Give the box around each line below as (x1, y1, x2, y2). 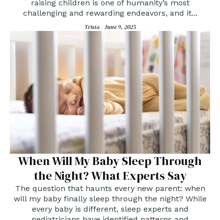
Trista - (84, 23, 105, 31)
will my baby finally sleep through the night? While (13, 194, 207, 204)
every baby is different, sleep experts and (31, 204, 189, 214)
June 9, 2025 (104, 23, 136, 31)
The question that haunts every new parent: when (15, 184, 205, 193)
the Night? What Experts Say (33, 167, 187, 184)
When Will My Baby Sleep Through (18, 153, 202, 169)
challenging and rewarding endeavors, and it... (23, 8, 197, 18)
